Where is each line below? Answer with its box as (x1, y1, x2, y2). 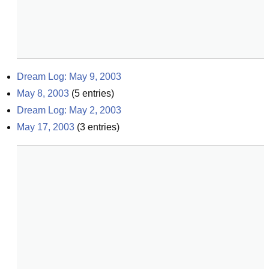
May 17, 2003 (17, 122, 74, 132)
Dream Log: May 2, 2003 (17, 105, 121, 115)
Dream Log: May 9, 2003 (17, 71, 121, 82)
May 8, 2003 (17, 88, 69, 98)
